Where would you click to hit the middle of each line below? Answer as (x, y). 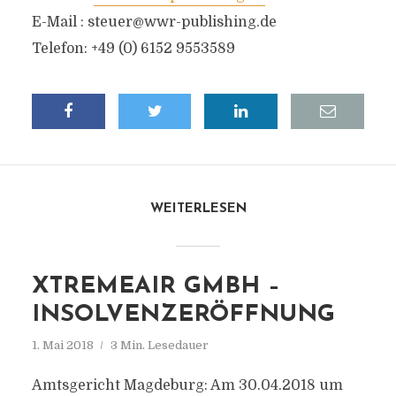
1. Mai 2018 (62, 345)
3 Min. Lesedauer (159, 345)
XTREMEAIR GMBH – (156, 287)
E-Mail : (59, 22)
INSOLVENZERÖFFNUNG (183, 315)
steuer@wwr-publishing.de (182, 22)
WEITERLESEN (198, 209)
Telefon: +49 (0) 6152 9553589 (133, 49)
